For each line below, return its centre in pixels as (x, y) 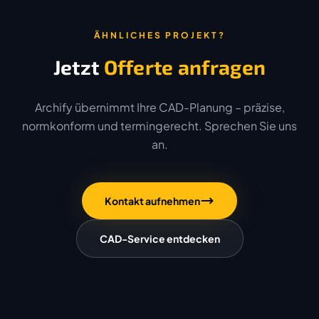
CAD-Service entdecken (159, 239)
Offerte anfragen (185, 67)
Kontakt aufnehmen (152, 201)
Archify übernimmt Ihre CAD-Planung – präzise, (159, 108)
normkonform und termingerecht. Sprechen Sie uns (159, 126)
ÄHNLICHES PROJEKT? (159, 36)
